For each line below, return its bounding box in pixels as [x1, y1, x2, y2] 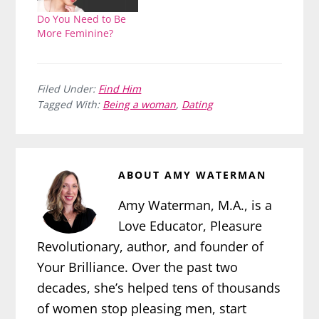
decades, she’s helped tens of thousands [37, 279, 281, 297]
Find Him [98, 82, 142, 96]
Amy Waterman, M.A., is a [118, 197, 273, 214]
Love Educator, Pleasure [118, 217, 263, 235]
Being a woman [103, 98, 177, 112]
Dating [182, 98, 214, 112]
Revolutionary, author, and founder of [37, 238, 264, 256]
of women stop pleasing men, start [37, 300, 247, 318]
